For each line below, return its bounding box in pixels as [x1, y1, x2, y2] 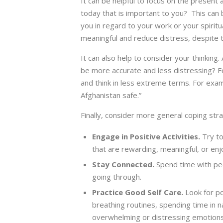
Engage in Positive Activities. [92, 131, 202, 142]
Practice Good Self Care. [92, 187, 185, 198]
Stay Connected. [92, 159, 156, 170]
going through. [92, 172, 141, 182]
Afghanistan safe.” [81, 90, 141, 101]
